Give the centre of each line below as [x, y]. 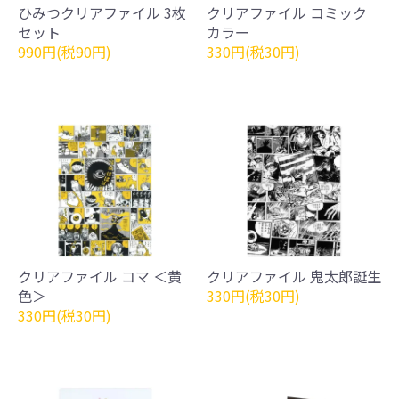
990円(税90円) [65, 51]
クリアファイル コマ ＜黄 [100, 276]
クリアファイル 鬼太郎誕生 [294, 276]
